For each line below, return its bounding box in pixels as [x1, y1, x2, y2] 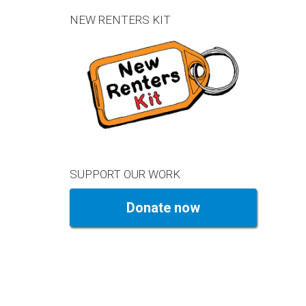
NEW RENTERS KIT [70, 13, 171, 27]
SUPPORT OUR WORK [77, 167, 180, 181]
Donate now [126, 199, 200, 216]
